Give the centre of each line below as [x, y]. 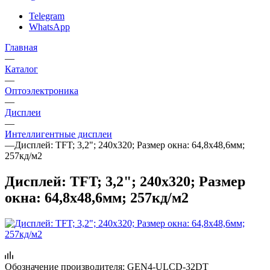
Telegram [47, 16]
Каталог [21, 69]
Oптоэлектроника [42, 90]
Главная [21, 47]
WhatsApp [49, 27]
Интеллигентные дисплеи [58, 134]
